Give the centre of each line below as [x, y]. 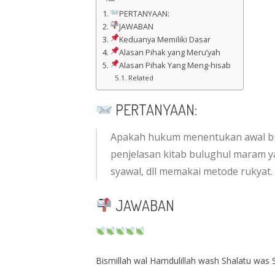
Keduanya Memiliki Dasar [165, 40]
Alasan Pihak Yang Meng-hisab [175, 66]
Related [141, 78]
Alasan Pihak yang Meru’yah [169, 53]
